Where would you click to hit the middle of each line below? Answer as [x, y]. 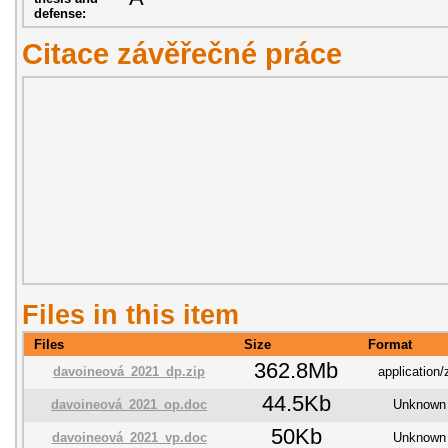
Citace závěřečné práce [182, 54]
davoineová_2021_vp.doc [129, 437]
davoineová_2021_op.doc [129, 404]
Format [390, 344]
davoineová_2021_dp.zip [129, 371]
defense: [60, 13]
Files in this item [130, 314]
